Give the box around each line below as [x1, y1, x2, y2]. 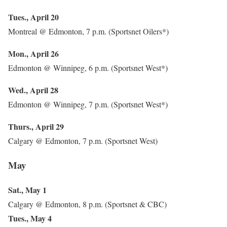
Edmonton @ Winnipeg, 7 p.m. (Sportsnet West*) [8, 98, 168, 109]
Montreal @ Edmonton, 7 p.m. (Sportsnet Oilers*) [8, 25, 169, 36]
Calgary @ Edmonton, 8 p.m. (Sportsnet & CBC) [8, 199, 167, 210]
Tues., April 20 [8, 11, 59, 23]
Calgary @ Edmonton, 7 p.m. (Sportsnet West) [8, 135, 158, 146]
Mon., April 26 [8, 47, 59, 59]
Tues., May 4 [8, 212, 52, 224]
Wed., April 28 [8, 84, 58, 96]
